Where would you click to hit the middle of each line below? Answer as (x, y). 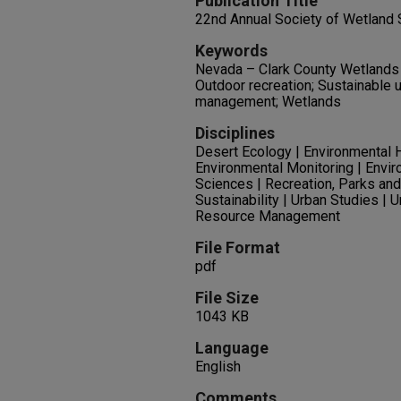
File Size (227, 298)
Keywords (231, 51)
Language (232, 348)
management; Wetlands (268, 102)
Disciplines (235, 133)
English (218, 367)
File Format (238, 247)
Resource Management (268, 216)
